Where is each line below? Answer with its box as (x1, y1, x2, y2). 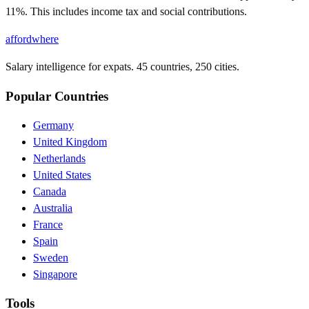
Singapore (33, 268, 77, 280)
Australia (33, 201, 72, 214)
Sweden (33, 251, 68, 263)
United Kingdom (33, 135, 107, 148)
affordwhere (6, 33, 59, 46)
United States (33, 168, 91, 181)
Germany (33, 119, 74, 131)
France (33, 218, 63, 230)
